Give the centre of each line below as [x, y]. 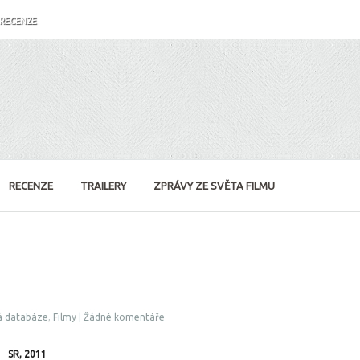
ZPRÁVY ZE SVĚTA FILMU [214, 186]
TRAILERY [103, 186]
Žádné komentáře [124, 317]
